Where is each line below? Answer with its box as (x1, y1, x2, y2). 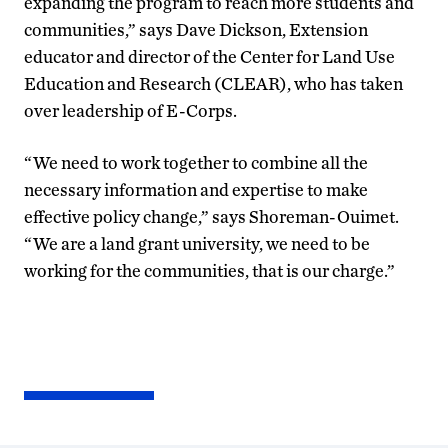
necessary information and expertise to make (24, 178, 368, 200)
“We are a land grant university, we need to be (24, 232, 370, 254)
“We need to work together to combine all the (24, 151, 368, 173)
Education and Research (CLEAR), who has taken (24, 72, 403, 94)
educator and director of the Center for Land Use (24, 45, 395, 67)
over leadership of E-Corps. (24, 99, 237, 121)
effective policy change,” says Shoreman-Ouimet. (24, 205, 399, 227)
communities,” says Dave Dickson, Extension (24, 18, 368, 40)
